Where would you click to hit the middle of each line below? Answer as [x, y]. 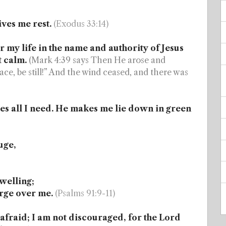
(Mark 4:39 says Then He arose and [97, 60]
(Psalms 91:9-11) [85, 193]
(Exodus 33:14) [81, 24]
